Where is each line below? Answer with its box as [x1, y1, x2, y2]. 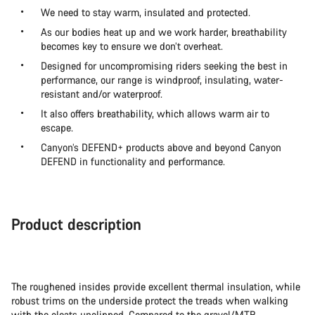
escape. [41, 121, 73, 134]
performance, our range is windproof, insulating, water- [41, 73, 283, 86]
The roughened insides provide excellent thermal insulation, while [11, 280, 300, 293]
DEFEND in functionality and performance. [41, 155, 225, 168]
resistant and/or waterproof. [41, 87, 162, 101]
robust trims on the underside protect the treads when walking [11, 294, 288, 307]
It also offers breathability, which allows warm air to [41, 107, 269, 120]
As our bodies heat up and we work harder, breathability [41, 25, 287, 39]
